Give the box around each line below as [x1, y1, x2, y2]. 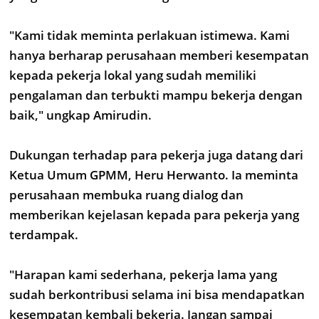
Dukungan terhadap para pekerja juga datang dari [9, 147, 303, 163]
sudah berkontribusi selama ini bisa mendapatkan [9, 286, 305, 303]
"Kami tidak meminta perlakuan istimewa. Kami [9, 27, 290, 43]
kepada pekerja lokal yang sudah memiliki [9, 67, 256, 83]
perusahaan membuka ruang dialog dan [9, 187, 244, 203]
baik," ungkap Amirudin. [9, 107, 152, 123]
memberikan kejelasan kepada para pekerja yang [9, 206, 299, 223]
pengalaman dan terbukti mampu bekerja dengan [9, 87, 303, 103]
